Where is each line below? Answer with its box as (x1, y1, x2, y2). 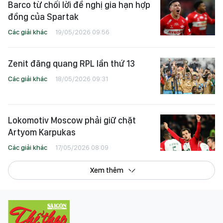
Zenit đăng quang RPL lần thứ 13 (8, 58, 135, 69)
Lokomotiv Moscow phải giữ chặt (8, 115, 136, 126)
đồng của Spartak (8, 11, 79, 22)
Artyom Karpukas (8, 127, 76, 138)
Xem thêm (90, 166, 123, 175)
